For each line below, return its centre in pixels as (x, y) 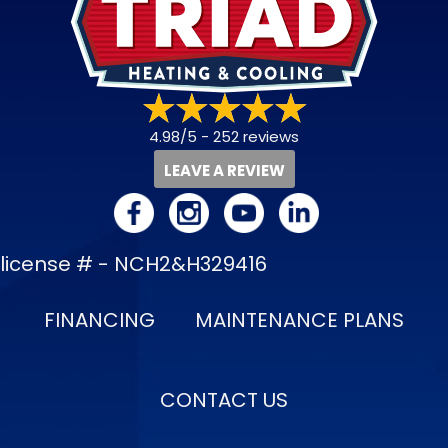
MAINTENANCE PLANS (299, 319)
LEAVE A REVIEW (224, 170)
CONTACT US (224, 399)
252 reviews (256, 136)
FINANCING (99, 319)
